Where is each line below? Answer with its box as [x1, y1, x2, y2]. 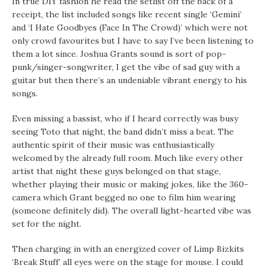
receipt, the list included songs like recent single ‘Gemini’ [12, 9, 242, 20]
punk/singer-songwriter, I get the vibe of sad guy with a [12, 62, 240, 73]
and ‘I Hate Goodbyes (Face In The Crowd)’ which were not [12, 22, 248, 33]
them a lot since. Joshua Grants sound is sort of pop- [12, 48, 226, 60]
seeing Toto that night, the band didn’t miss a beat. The [12, 126, 234, 138]
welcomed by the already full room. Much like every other [12, 153, 243, 164]
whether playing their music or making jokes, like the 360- [12, 179, 248, 190]
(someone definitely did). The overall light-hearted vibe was [12, 205, 251, 217]
